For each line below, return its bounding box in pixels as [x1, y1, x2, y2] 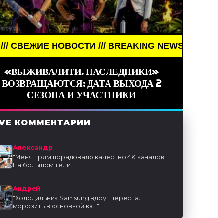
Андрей [13, 185, 41, 193]
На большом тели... [13, 162, 75, 169]
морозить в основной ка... [13, 202, 97, 210]
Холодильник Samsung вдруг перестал [15, 194, 143, 202]
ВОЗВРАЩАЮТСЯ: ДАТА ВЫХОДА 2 [1, 77, 161, 90]
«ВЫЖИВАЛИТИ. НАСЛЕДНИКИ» [4, 66, 158, 78]
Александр [13, 144, 53, 152]
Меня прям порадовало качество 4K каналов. [15, 153, 166, 161]
